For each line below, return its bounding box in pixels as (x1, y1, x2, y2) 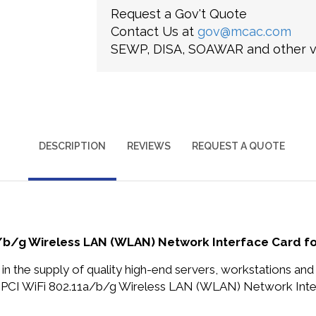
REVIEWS (126, 140, 171, 152)
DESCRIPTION (38, 140, 106, 152)
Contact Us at (110, 24, 197, 39)
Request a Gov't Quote (110, 6, 247, 21)
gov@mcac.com (197, 24, 291, 39)
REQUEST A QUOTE (191, 140, 285, 152)
